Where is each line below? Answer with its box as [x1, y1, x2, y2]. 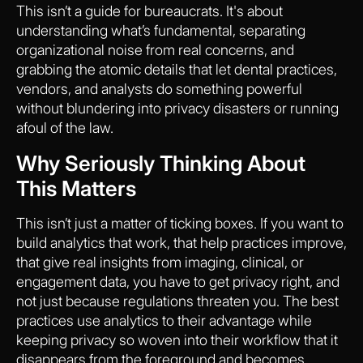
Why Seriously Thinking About [16, 150, 305, 176]
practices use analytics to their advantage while [16, 311, 312, 329]
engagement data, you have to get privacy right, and [16, 272, 340, 290]
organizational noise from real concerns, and [16, 41, 294, 58]
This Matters [16, 175, 136, 201]
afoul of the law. [16, 118, 113, 136]
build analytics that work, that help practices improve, [16, 233, 347, 251]
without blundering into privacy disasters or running [16, 99, 339, 117]
